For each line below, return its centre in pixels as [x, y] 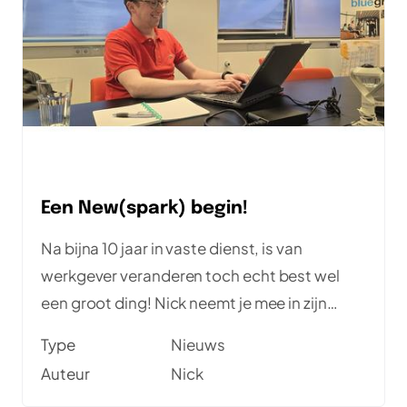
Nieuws [198, 344]
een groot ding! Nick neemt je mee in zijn [184, 302]
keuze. [65, 329]
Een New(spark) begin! [144, 208]
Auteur [65, 373]
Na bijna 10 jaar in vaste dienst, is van [172, 248]
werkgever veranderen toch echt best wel [190, 275]
